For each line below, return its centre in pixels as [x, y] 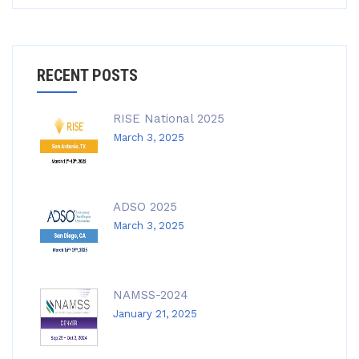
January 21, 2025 [155, 314]
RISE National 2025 [169, 119]
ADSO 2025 [145, 207]
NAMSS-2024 [151, 295]
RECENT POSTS [87, 75]
